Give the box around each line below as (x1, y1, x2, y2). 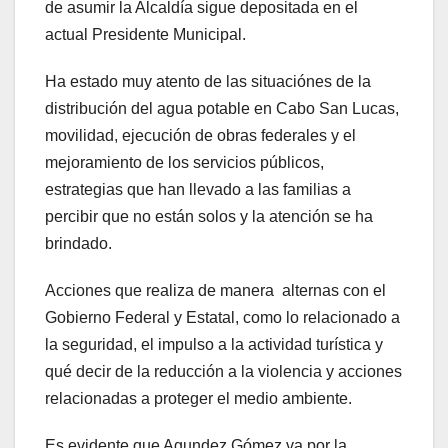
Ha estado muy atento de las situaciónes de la (45, 73, 371, 91)
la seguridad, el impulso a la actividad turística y (45, 336, 383, 354)
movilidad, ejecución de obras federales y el (45, 127, 356, 145)
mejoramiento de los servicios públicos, (45, 154, 324, 172)
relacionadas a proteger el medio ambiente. (45, 390, 356, 408)
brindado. (45, 235, 116, 253)
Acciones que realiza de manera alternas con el (45, 282, 386, 300)
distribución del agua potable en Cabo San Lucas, (45, 100, 399, 118)
